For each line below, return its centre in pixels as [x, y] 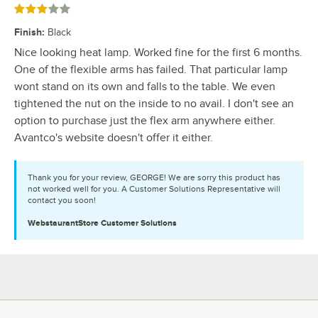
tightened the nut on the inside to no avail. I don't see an [154, 104]
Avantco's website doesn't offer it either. [114, 138]
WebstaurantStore [64, 223]
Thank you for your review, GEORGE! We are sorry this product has [154, 178]
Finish [28, 32]
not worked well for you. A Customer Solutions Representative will [154, 189]
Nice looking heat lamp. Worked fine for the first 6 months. [158, 53]
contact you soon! [62, 201]
